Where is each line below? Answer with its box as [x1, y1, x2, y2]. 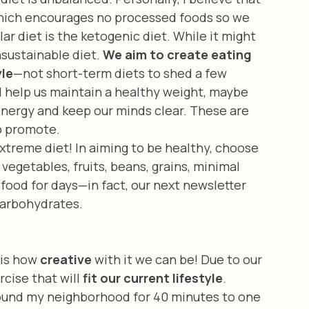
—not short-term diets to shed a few [13, 64, 230, 81]
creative [40, 250, 92, 268]
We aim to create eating [103, 46, 255, 63]
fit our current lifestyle [83, 269, 223, 286]
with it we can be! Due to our [92, 250, 265, 268]
